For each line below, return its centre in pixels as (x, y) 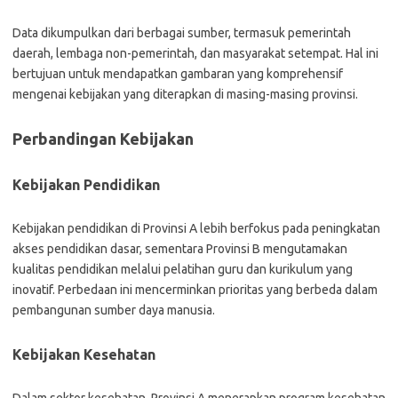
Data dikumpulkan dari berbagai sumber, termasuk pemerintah (182, 33)
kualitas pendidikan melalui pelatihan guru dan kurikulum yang (183, 269)
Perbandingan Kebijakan (103, 139)
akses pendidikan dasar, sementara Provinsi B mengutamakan (180, 249)
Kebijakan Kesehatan (84, 354)
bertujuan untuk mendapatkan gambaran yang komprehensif (178, 74)
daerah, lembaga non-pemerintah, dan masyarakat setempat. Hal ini (195, 53)
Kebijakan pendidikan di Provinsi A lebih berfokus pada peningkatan (196, 228)
